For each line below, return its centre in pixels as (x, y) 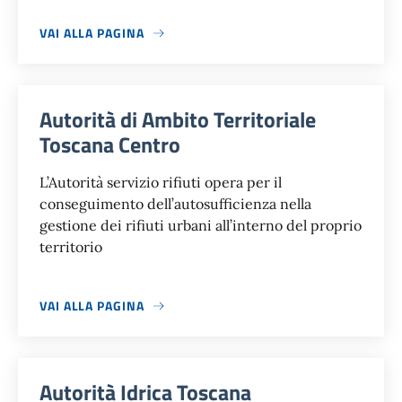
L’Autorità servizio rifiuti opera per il (161, 183)
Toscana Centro (110, 145)
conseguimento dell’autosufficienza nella (175, 204)
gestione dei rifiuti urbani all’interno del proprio (201, 226)
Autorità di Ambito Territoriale (178, 120)
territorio (71, 247)
